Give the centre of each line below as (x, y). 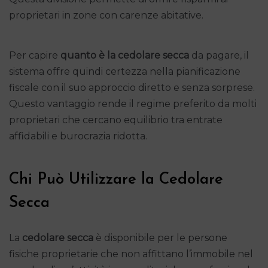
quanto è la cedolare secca (125, 55)
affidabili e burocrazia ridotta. (78, 136)
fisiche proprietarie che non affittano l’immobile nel (131, 254)
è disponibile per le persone (160, 237)
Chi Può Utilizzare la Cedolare (116, 179)
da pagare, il (219, 55)
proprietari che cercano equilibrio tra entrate (116, 120)
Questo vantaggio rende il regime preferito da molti (133, 103)
